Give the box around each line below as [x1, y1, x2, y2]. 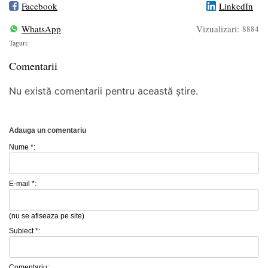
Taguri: [9, 37, 29, 47]
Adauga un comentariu [9, 126, 86, 135]
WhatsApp [22, 23, 61, 35]
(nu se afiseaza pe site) [9, 211, 84, 220]
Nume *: [9, 142, 35, 151]
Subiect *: [9, 226, 40, 235]
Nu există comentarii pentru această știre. [9, 84, 198, 97]
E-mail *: [9, 179, 36, 188]
